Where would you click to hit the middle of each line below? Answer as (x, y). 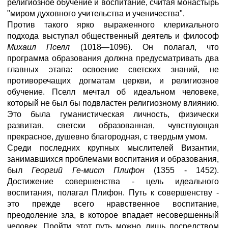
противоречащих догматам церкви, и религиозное (113, 81)
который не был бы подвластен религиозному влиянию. (113, 103)
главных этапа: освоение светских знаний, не (113, 69)
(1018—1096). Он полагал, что (150, 47)
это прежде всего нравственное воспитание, (113, 204)
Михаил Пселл (44, 47)
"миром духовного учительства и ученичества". (96, 13)
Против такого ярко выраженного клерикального (113, 25)
